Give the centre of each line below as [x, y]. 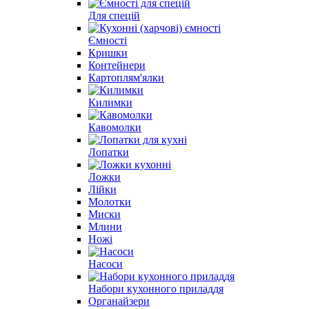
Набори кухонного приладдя [156, 288]
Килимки [110, 102]
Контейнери [117, 65]
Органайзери [119, 301]
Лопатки [109, 152]
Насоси [106, 263]
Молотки [110, 201]
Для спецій [114, 15]
